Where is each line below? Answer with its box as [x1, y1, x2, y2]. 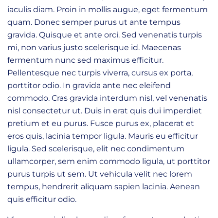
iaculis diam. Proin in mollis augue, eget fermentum [7, 4, 208, 14]
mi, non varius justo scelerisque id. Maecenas [7, 42, 181, 52]
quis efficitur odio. [7, 194, 76, 204]
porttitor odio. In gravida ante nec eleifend [7, 80, 171, 90]
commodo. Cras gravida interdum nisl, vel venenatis [7, 93, 207, 103]
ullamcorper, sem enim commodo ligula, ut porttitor [7, 156, 210, 166]
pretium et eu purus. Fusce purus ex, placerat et [7, 118, 194, 128]
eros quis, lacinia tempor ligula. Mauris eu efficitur [7, 131, 198, 141]
